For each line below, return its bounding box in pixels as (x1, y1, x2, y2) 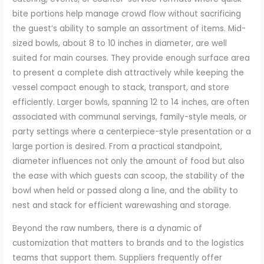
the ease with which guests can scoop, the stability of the (12, 170, 245, 181)
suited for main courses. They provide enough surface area (12, 52, 250, 64)
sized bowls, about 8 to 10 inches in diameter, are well (12, 38, 227, 49)
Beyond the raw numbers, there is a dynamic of (12, 222, 203, 234)
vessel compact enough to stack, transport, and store (12, 82, 230, 93)
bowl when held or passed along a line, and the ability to (12, 185, 239, 196)
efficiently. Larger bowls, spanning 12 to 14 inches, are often (12, 97, 250, 108)
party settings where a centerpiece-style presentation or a (12, 126, 252, 137)
